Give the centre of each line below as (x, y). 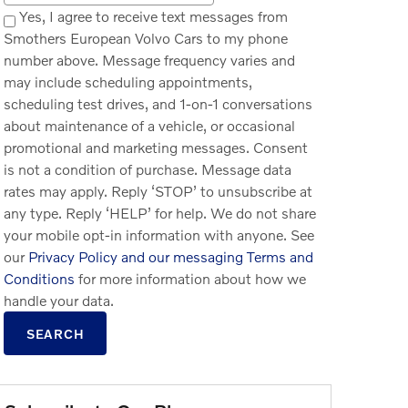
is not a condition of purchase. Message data (148, 169)
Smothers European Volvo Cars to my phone (146, 38)
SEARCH (56, 333)
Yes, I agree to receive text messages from (152, 16)
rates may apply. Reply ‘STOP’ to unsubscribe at (158, 191)
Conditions (39, 278)
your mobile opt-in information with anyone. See (159, 235)
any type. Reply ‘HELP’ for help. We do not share (160, 213)
